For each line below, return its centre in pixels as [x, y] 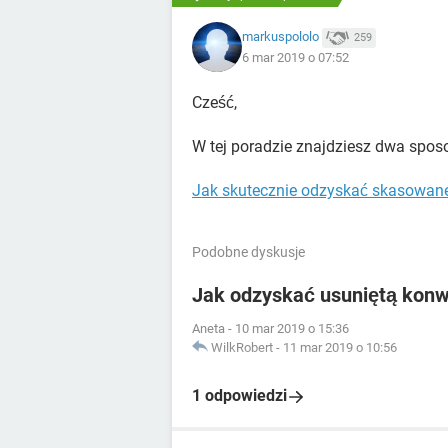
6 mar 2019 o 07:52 [295, 57]
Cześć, [214, 102]
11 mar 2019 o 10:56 [340, 347]
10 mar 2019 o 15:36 [292, 328]
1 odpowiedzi [239, 395]
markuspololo [280, 37]
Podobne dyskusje [248, 252]
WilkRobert [242, 347]
